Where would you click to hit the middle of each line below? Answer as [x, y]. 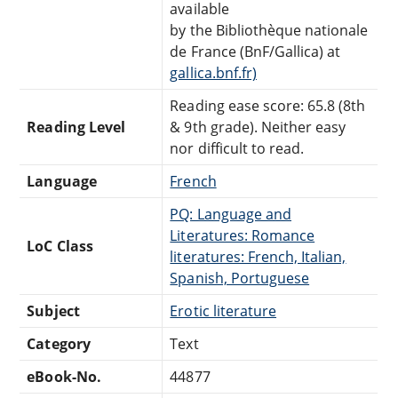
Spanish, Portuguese [240, 278]
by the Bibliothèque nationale [269, 30]
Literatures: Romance [243, 235]
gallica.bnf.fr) [213, 72]
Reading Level [76, 127]
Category [59, 343]
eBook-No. [64, 376]
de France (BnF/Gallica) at [255, 51]
